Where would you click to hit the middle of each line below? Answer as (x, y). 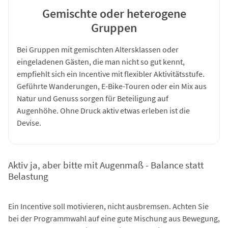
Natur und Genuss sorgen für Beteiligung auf (93, 98)
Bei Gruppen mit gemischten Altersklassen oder (98, 49)
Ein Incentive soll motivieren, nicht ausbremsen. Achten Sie (108, 206)
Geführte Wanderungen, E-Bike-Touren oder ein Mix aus (112, 86)
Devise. (29, 122)
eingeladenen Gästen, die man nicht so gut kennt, (101, 61)
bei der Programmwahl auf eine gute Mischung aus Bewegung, (114, 219)
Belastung (28, 177)
